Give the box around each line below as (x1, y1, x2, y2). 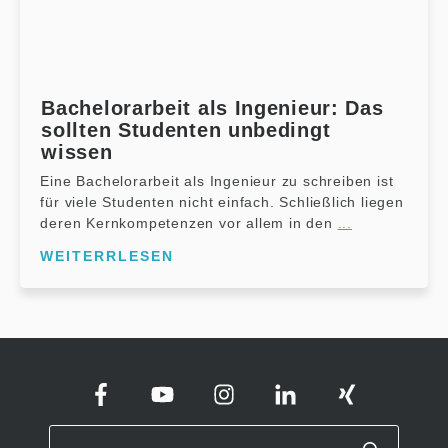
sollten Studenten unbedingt (41, 118, 331, 141)
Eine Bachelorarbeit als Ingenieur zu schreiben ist (40, 172, 394, 189)
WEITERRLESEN (40, 247, 175, 264)
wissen (41, 140, 113, 163)
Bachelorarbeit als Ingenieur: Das (41, 96, 384, 119)
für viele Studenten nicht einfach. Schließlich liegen (40, 193, 404, 210)
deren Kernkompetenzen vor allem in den (40, 214, 338, 231)
